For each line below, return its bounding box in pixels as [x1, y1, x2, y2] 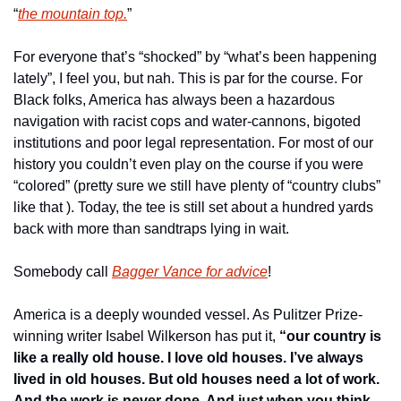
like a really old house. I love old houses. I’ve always [13, 350, 363, 365]
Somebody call [13, 264, 112, 279]
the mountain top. [18, 6, 127, 21]
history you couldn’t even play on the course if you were [13, 157, 363, 172]
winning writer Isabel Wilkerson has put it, [13, 328, 279, 344]
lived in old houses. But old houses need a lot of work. [13, 371, 380, 387]
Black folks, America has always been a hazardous [13, 92, 335, 107]
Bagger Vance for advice [112, 264, 268, 279]
